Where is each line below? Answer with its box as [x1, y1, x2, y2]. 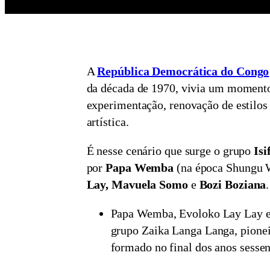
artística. [86, 115, 129, 128]
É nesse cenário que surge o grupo [86, 143, 254, 157]
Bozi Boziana [199, 177, 266, 191]
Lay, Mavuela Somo [86, 177, 188, 191]
